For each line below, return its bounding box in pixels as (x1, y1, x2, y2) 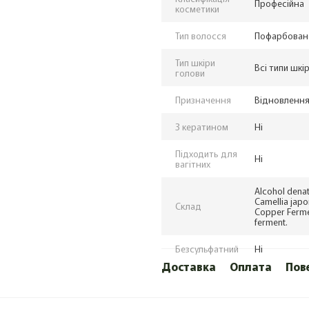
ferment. (255, 215, 288, 228)
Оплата (230, 258, 272, 275)
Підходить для (175, 147, 237, 160)
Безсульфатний (175, 242, 239, 255)
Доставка (161, 258, 216, 275)
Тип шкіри (175, 56, 215, 69)
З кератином (175, 120, 228, 133)
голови (175, 66, 205, 79)
